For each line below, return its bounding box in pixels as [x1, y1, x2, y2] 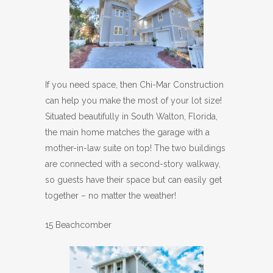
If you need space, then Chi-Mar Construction [45, 80, 224, 90]
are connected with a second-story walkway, [45, 159, 221, 169]
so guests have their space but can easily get [45, 175, 222, 185]
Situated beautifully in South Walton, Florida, [45, 112, 218, 122]
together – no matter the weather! [45, 191, 176, 201]
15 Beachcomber [45, 220, 112, 230]
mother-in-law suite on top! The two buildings [45, 143, 225, 154]
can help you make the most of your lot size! [45, 96, 222, 106]
